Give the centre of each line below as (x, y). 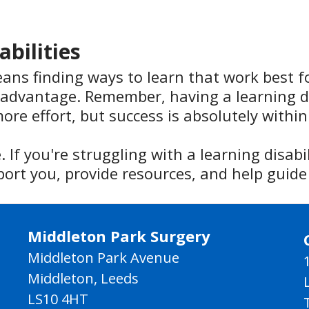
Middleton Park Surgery (119, 236)
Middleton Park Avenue (103, 258)
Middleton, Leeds (83, 279)
